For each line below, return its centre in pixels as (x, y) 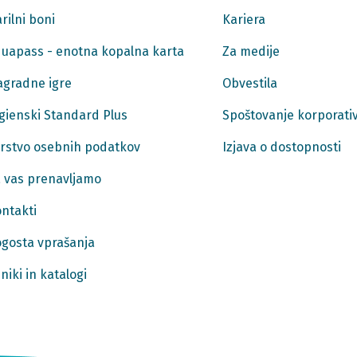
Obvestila (249, 84)
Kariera (243, 20)
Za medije (251, 52)
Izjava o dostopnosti (281, 147)
